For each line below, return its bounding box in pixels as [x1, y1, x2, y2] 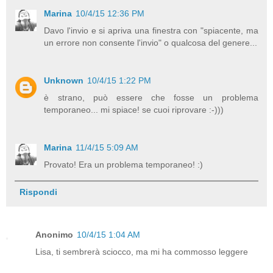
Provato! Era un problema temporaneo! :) [44, 159, 204, 169]
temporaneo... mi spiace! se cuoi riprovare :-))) [44, 104, 224, 115]
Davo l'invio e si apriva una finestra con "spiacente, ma [44, 25, 258, 35]
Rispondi [19, 187, 57, 197]
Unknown [44, 75, 84, 85]
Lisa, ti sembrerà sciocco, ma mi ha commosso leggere [35, 247, 248, 257]
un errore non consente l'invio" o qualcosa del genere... [44, 37, 258, 48]
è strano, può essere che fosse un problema [44, 92, 258, 102]
